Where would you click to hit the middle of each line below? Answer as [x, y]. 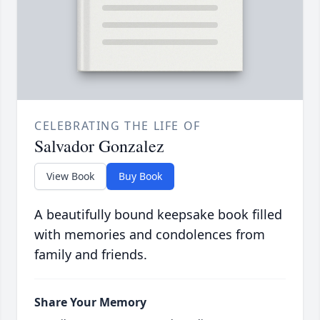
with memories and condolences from [150, 235]
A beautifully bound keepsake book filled [158, 215]
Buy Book [140, 176]
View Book [70, 176]
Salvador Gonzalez [99, 146]
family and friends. [91, 255]
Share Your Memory [90, 302]
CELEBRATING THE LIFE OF [117, 126]
